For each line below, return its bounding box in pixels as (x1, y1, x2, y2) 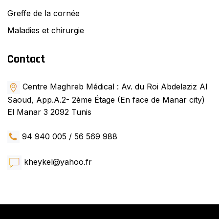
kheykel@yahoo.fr (22, 157, 92, 167)
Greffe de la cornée (7, 8, 80, 19)
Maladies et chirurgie (7, 25, 84, 36)
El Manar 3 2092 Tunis (7, 107, 91, 117)
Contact (7, 52, 45, 67)
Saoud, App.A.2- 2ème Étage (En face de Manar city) (7, 94, 205, 105)
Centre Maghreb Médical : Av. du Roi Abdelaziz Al (20, 82, 207, 92)
